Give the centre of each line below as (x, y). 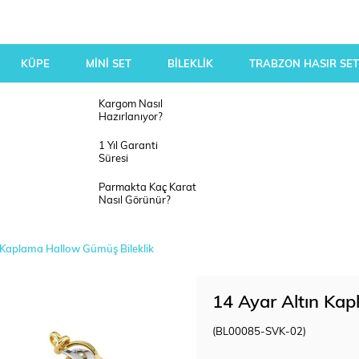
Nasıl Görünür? (134, 201)
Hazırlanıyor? (130, 117)
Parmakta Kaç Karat (147, 188)
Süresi (113, 159)
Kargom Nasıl (130, 105)
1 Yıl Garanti (128, 146)
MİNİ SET (109, 64)
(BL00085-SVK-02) (259, 332)
